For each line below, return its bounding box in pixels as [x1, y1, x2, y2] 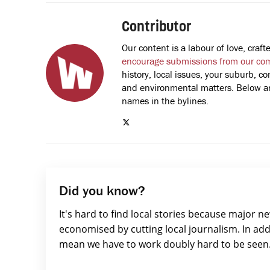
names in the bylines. [122, 94, 209, 107]
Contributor [122, 20, 192, 35]
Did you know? [59, 181, 145, 199]
